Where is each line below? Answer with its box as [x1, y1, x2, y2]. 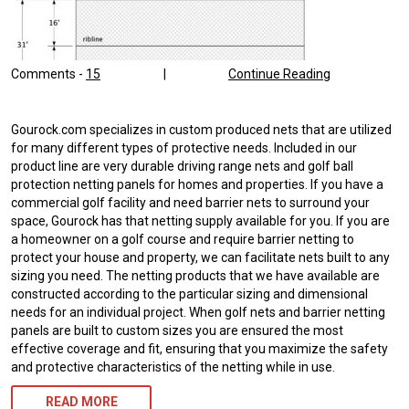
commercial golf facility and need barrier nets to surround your [11, 195, 370, 211]
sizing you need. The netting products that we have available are [11, 268, 380, 284]
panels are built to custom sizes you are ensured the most [11, 323, 343, 339]
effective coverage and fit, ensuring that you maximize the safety [11, 341, 388, 357]
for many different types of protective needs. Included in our [11, 141, 357, 156]
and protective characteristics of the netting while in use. [11, 360, 335, 375]
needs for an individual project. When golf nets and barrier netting [11, 305, 385, 320]
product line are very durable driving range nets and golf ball [11, 159, 353, 174]
